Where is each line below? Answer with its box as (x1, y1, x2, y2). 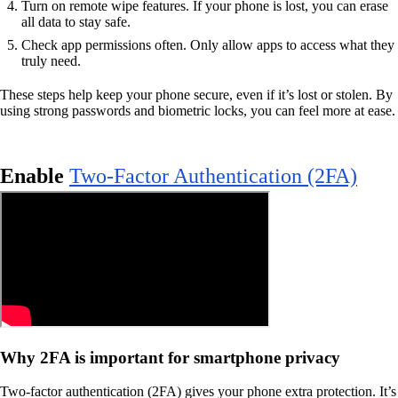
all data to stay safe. (21, 13, 131, 29)
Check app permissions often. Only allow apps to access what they (21, 36, 394, 52)
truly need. (21, 52, 81, 68)
